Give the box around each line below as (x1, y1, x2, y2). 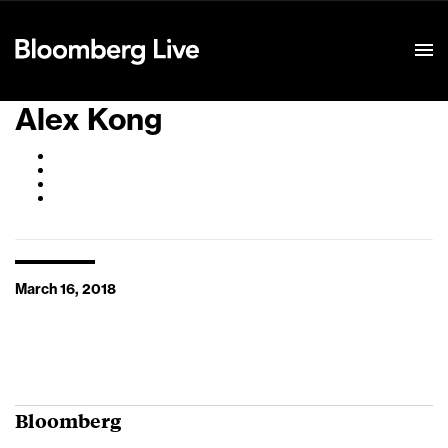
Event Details (219, 19, 307, 33)
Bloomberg (15, 407, 121, 433)
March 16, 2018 (15, 283, 116, 297)
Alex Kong (15, 105, 162, 135)
